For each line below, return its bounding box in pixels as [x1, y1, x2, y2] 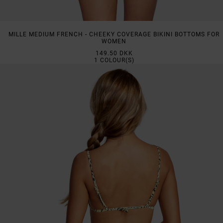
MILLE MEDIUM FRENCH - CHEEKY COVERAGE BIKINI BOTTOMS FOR [8, 30, 220, 38]
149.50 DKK [95, 49, 133, 57]
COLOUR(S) [98, 56, 134, 64]
